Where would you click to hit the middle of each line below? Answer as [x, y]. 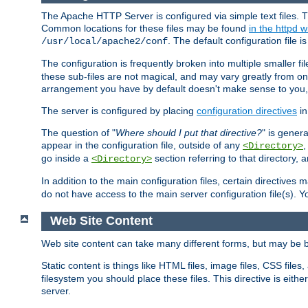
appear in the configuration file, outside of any [142, 145]
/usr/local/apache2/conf [104, 42]
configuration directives [247, 111]
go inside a [66, 158]
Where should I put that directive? [189, 133]
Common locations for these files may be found [145, 29]
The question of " [78, 133]
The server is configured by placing [119, 111]
